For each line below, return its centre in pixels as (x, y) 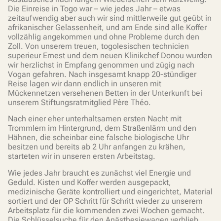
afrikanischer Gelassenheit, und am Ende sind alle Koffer (107, 27)
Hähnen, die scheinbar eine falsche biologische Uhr (98, 138)
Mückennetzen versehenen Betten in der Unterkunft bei (105, 93)
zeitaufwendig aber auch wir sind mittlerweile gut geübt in (110, 18)
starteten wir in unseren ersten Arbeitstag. (82, 156)
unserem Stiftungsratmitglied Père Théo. (80, 102)
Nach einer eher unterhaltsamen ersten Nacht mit (95, 119)
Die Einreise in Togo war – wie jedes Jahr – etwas (94, 8)
